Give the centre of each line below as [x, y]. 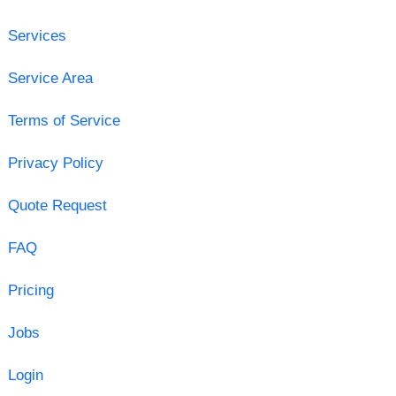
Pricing [30, 290]
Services [37, 35]
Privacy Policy [55, 163]
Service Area [50, 78]
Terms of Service [64, 120]
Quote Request [57, 205]
